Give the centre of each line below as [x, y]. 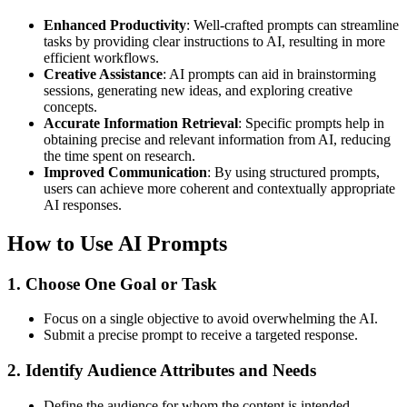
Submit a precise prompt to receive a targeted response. [201, 335]
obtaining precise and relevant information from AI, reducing [217, 139]
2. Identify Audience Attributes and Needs [162, 371]
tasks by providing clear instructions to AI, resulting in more [214, 41]
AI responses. [83, 204]
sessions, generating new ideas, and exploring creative [198, 90]
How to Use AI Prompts [117, 243]
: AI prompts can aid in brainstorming [269, 74]
